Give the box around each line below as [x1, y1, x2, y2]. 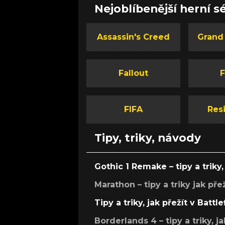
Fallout [119, 68, 149, 78]
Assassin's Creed [97, 32, 170, 42]
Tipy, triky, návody [94, 131, 201, 145]
